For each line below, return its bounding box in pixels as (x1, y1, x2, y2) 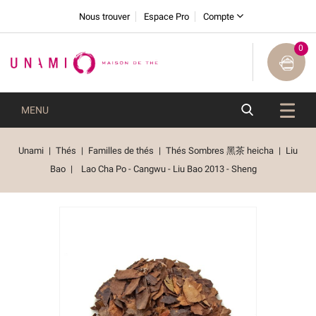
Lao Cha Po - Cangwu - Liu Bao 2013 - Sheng (81, 163, 257, 174)
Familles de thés (88, 145, 154, 156)
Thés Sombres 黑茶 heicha (166, 145, 274, 156)
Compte (202, 11, 234, 22)
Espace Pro (143, 11, 189, 22)
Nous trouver (78, 11, 130, 22)
